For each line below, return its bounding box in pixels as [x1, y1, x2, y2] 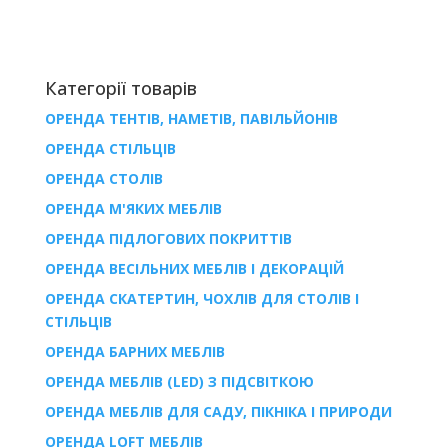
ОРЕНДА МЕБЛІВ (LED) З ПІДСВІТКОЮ [44, 371, 314, 391]
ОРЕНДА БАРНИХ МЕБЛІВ [44, 341, 225, 361]
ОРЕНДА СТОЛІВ [44, 168, 163, 188]
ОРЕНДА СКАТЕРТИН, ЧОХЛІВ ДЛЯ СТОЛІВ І [44, 288, 359, 308]
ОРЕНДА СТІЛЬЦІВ [44, 138, 176, 158]
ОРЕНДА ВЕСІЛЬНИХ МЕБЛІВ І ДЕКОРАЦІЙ [44, 258, 344, 278]
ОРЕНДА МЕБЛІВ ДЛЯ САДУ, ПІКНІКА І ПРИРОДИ [44, 401, 392, 421]
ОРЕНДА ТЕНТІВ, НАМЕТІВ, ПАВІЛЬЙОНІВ [44, 108, 338, 128]
